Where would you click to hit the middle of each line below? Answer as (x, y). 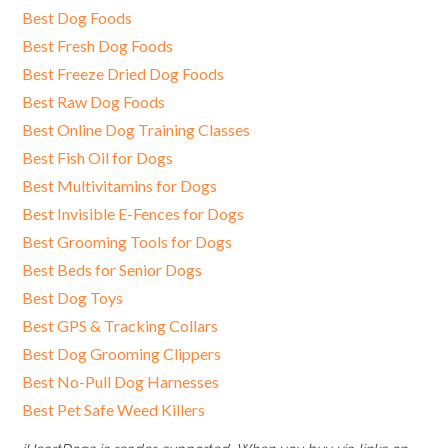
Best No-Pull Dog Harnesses (121, 381)
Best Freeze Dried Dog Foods (123, 73)
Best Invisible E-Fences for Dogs (133, 213)
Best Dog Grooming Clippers (122, 353)
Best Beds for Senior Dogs (112, 269)
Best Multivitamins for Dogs (120, 185)
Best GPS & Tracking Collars (120, 325)
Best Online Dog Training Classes (136, 129)
